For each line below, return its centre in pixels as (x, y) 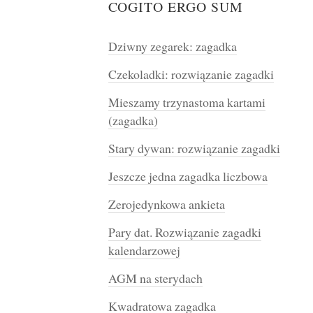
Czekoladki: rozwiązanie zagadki (191, 74)
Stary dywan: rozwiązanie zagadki (194, 148)
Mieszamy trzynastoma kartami (187, 102)
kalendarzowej (144, 250)
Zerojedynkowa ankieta (166, 204)
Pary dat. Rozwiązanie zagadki (184, 232)
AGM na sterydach (155, 278)
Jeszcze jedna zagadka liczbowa (188, 176)
